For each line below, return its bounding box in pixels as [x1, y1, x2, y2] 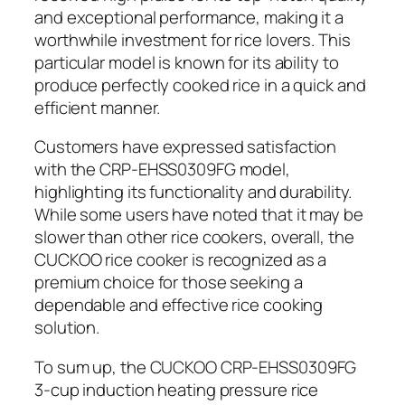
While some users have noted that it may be [34, 202, 363, 227]
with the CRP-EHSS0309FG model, [34, 157, 290, 182]
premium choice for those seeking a [34, 270, 303, 295]
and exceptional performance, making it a [34, 5, 344, 29]
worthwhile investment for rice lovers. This [34, 27, 351, 52]
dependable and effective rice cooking [34, 293, 324, 317]
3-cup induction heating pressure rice [34, 377, 319, 401]
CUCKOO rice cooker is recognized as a [34, 248, 327, 272]
